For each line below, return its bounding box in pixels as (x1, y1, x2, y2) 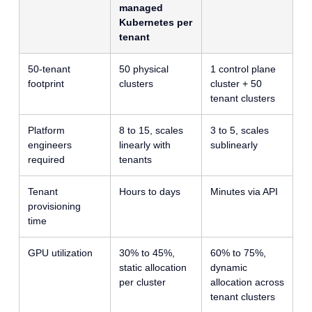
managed (118, 2, 163, 14)
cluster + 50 (210, 78, 262, 90)
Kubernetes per (118, 17, 192, 29)
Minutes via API (210, 186, 278, 198)
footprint (27, 78, 64, 90)
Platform (27, 125, 65, 136)
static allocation (118, 262, 187, 274)
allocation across (210, 276, 284, 288)
